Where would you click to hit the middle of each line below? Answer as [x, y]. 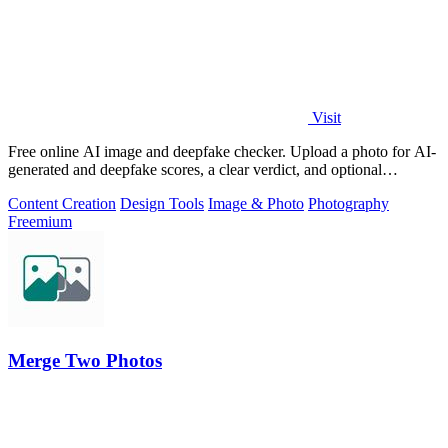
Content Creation [62, 204]
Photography [348, 204]
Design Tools [162, 204]
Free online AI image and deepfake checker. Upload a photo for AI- [222, 152]
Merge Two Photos [85, 360]
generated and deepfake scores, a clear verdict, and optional [195, 170]
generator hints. [56, 188]
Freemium [40, 222]
